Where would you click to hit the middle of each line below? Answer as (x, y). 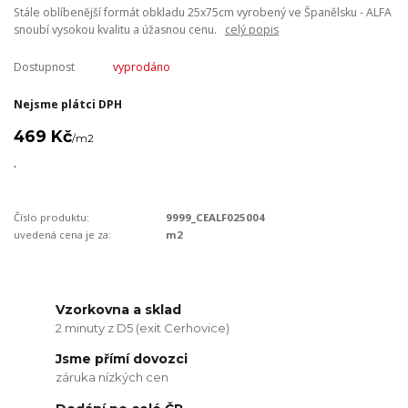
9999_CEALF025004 (216, 217)
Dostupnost (44, 66)
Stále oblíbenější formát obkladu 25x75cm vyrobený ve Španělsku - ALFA (203, 12)
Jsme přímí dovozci (122, 359)
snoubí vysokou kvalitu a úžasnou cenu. (119, 29)
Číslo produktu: (51, 217)
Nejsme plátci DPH (68, 105)
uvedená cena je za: (62, 234)
